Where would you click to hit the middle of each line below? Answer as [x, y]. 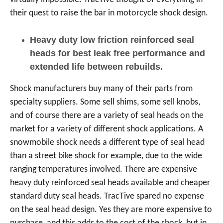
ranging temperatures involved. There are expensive [104, 169]
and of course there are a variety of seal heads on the [107, 116]
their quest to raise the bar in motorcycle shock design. [110, 13]
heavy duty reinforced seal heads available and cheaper [110, 183]
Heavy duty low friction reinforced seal [112, 40]
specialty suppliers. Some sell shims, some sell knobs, [105, 102]
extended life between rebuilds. [96, 67]
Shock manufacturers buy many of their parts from [101, 89]
